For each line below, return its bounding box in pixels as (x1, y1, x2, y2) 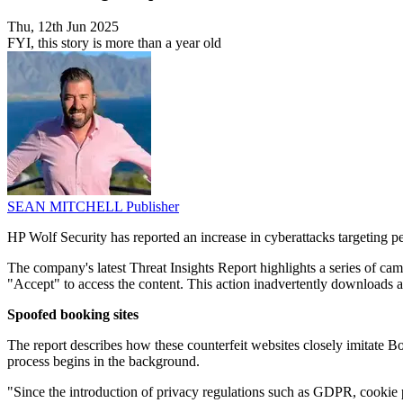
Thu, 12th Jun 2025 (7, 19, 119, 35)
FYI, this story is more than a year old (7, 35, 221, 51)
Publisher (126, 199, 179, 215)
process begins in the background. (7, 354, 200, 370)
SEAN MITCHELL (7, 199, 126, 215)
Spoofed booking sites (7, 307, 139, 323)
